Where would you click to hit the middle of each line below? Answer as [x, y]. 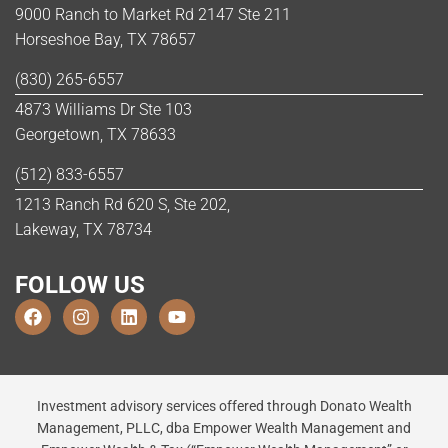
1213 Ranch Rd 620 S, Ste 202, [122, 205]
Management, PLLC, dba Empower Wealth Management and [224, 428]
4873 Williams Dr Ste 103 [103, 110]
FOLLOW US [80, 285]
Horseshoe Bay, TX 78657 [105, 40]
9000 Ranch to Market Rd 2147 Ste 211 [153, 15]
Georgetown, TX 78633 [95, 135]
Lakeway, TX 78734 [83, 230]
